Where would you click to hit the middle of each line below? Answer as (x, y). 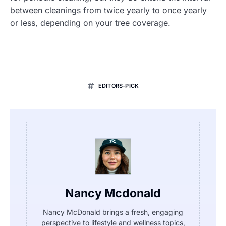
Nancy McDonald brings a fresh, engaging (113, 212)
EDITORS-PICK (119, 86)
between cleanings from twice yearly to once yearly (108, 10)
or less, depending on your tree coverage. (90, 22)
